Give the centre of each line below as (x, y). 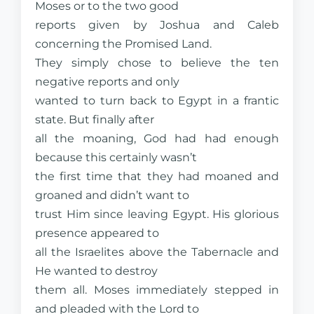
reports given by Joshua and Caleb (157, 25)
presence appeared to (97, 233)
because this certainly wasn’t (116, 157)
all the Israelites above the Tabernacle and (157, 252)
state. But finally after (95, 120)
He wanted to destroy (96, 271)
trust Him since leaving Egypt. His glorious (157, 214)
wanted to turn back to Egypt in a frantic (157, 101)
